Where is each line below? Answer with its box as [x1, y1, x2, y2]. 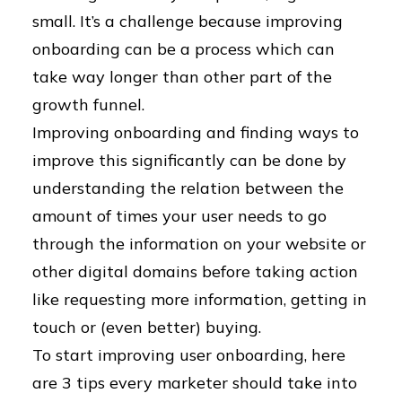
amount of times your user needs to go [32, 205, 327, 226]
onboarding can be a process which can [32, 39, 335, 59]
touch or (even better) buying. [32, 317, 261, 337]
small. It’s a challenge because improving [32, 11, 343, 31]
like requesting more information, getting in [32, 289, 367, 310]
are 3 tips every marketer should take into [32, 372, 357, 393]
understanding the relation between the [32, 178, 344, 198]
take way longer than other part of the [32, 66, 332, 87]
